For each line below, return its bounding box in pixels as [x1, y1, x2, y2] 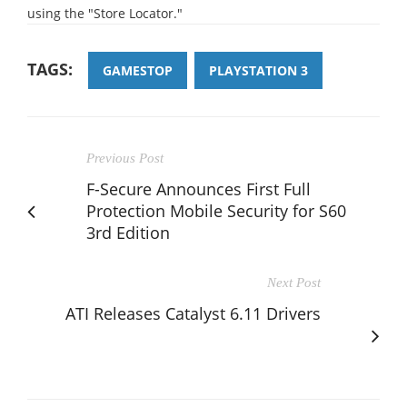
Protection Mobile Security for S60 [86, 199, 346, 222]
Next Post [267, 274, 321, 290]
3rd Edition [86, 221, 170, 243]
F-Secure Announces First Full [86, 177, 311, 200]
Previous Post [86, 150, 164, 165]
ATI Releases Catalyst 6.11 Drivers [65, 302, 321, 324]
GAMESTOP [103, 61, 173, 79]
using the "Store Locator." [27, 4, 183, 22]
